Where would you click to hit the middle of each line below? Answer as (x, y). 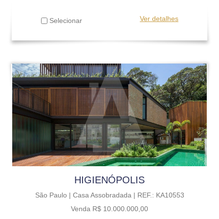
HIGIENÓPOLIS (109, 180)
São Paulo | (54, 195)
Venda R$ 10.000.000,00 (109, 208)
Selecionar (65, 20)
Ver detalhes (159, 18)
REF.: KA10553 (161, 195)
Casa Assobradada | (105, 195)
